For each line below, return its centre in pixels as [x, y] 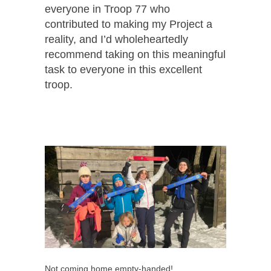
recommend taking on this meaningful [135, 54]
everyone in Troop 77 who [107, 9]
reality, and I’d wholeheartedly [116, 39]
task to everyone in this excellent [123, 69]
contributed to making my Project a [129, 24]
